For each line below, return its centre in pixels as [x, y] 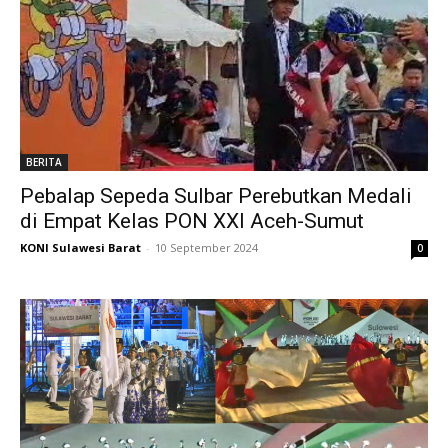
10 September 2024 [206, 248]
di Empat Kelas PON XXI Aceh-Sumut [192, 221]
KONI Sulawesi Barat [80, 248]
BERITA [44, 162]
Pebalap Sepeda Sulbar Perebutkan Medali [216, 196]
